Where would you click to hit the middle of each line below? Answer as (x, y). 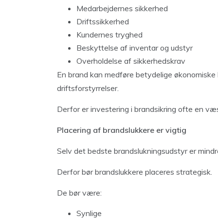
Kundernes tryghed (109, 34)
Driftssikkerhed (103, 21)
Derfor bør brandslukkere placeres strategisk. (135, 172)
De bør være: (79, 192)
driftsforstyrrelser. (88, 88)
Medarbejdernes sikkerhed (122, 8)
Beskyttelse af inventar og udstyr (135, 47)
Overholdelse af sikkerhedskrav (131, 61)
